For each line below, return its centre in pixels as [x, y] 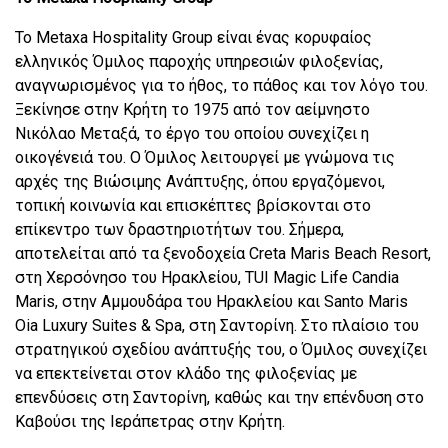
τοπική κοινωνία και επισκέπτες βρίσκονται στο [193, 206]
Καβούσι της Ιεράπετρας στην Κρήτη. [150, 422]
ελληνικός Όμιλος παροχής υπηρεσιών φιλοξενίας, [199, 62]
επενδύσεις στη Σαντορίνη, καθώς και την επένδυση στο [219, 398]
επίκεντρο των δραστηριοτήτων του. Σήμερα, [179, 230]
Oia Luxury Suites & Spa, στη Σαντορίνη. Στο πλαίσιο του [217, 326]
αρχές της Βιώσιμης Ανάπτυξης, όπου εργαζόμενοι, [200, 182]
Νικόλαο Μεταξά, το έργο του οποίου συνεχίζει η [192, 134]
